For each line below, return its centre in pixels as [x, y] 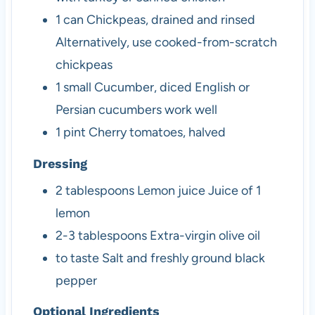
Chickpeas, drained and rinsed [171, 20]
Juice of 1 [234, 190]
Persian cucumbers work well [136, 110]
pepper [76, 280]
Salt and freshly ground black [183, 258]
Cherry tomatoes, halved [157, 133]
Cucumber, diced [143, 88]
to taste [77, 258]
